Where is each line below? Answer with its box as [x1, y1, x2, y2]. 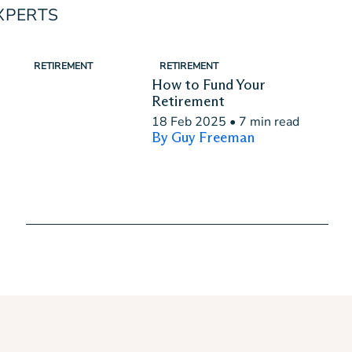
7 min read [239, 113, 300, 130]
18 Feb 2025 [152, 113, 227, 130]
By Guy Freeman [152, 129, 255, 146]
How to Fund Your [152, 76, 266, 93]
